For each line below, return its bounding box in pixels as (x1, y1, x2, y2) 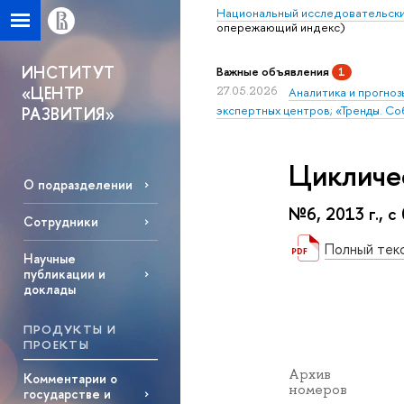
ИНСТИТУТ (22, 61, 115, 84)
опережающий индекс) (216, 19, 345, 35)
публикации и (23, 265, 106, 283)
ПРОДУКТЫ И (23, 320, 117, 337)
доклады (23, 280, 76, 298)
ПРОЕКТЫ (23, 335, 90, 353)
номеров (288, 380, 347, 399)
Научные (23, 250, 76, 268)
